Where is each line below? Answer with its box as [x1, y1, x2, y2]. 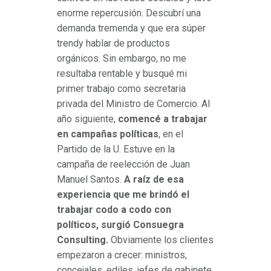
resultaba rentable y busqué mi [57, 68, 187, 80]
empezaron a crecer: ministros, [57, 249, 187, 261]
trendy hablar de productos [57, 38, 170, 50]
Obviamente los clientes [108, 234, 214, 246]
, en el [158, 128, 183, 140]
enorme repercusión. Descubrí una [57, 7, 201, 19]
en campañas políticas [57, 128, 158, 140]
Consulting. [57, 234, 108, 246]
